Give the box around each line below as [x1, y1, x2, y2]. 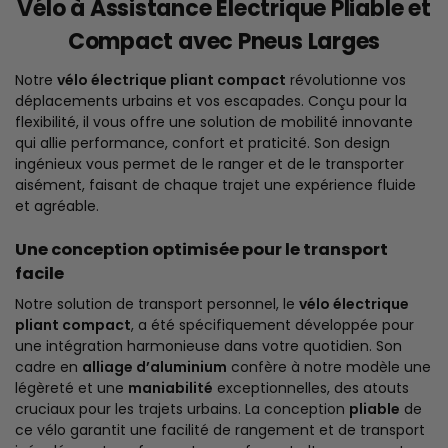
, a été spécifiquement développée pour [131, 315, 414, 336]
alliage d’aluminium [82, 357, 227, 378]
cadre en [15, 357, 82, 378]
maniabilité [128, 378, 213, 399]
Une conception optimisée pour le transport [15, 238, 388, 262]
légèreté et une [15, 378, 128, 399]
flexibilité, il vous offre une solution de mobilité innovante [15, 112, 413, 133]
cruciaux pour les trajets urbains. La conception [15, 399, 349, 420]
